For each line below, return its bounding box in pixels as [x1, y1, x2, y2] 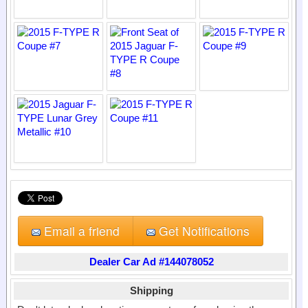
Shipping [129, 285, 173, 296]
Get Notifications [155, 222, 250, 239]
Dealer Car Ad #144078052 [89, 256, 214, 267]
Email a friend [41, 222, 120, 239]
